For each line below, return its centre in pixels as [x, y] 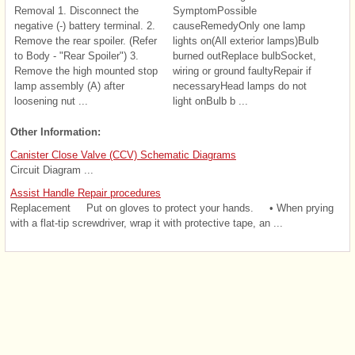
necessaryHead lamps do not [239, 86]
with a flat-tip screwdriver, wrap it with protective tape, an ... [147, 223]
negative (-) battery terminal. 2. [85, 25]
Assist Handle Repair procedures [86, 193]
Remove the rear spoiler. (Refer [86, 40]
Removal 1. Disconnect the [76, 10]
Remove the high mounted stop [86, 71]
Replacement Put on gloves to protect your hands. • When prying [172, 208]
